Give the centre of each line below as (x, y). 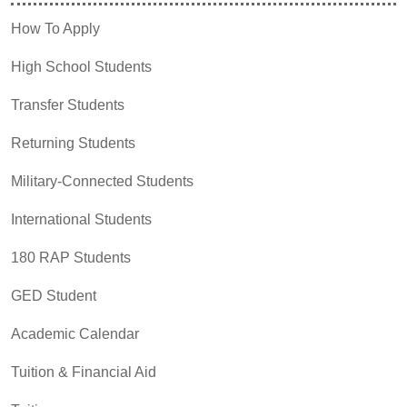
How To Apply (55, 28)
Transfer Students (68, 104)
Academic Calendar (75, 333)
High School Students (81, 66)
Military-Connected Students (102, 181)
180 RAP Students (71, 257)
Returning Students (73, 143)
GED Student (54, 295)
